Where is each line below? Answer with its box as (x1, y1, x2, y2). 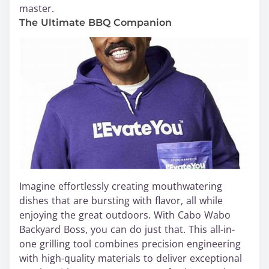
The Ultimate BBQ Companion (19, 17, 172, 28)
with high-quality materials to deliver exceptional (19, 252, 242, 265)
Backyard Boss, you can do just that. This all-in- (19, 223, 235, 237)
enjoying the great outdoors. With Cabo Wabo (19, 208, 231, 222)
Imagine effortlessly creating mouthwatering (19, 180, 222, 193)
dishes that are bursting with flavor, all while (19, 194, 223, 208)
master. (19, 2, 54, 15)
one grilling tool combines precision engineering (19, 237, 241, 251)
